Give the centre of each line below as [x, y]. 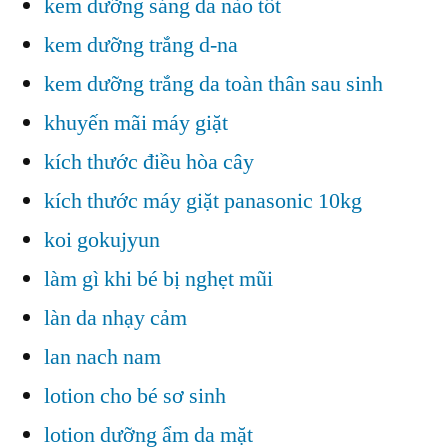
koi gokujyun [102, 239]
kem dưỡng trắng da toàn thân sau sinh [213, 83]
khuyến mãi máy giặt [136, 122]
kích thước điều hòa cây [149, 161]
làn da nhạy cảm [115, 317]
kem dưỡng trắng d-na [141, 44]
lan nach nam [102, 356]
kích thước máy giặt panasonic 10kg [203, 200]
